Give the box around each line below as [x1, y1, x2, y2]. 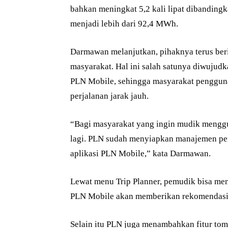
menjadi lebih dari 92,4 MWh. [70, 19, 178, 29]
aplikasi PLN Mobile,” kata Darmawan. [70, 149, 211, 159]
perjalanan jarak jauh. [70, 91, 149, 101]
